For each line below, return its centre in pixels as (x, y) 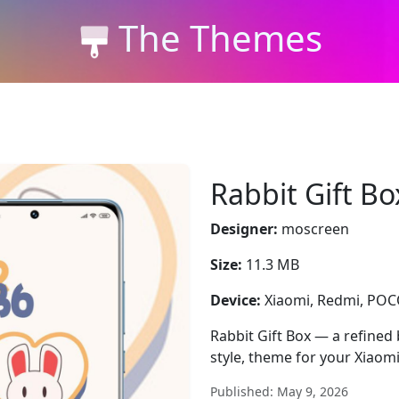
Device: (236, 300)
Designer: (244, 229)
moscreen (313, 229)
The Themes (220, 37)
